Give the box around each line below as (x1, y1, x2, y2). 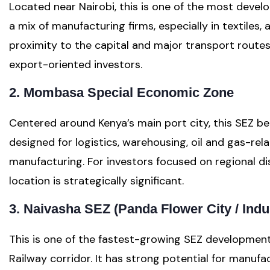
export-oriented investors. (9, 57, 142, 72)
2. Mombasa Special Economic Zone (9, 85, 234, 101)
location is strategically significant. (9, 174, 184, 189)
